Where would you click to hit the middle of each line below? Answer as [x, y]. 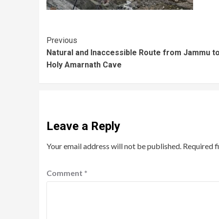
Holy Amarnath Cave [84, 65]
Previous [62, 41]
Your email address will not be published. [114, 146]
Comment [65, 173]
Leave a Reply [83, 126]
